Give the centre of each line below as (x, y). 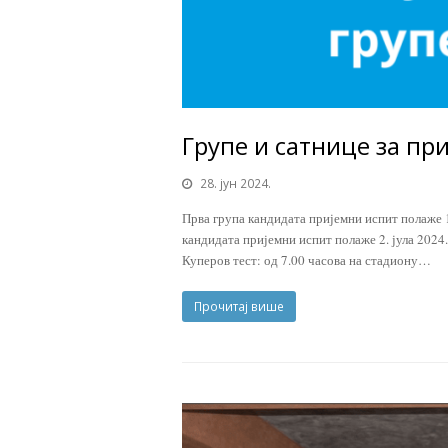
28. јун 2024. (235, 183)
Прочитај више (238, 306)
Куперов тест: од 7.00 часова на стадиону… (306, 259)
